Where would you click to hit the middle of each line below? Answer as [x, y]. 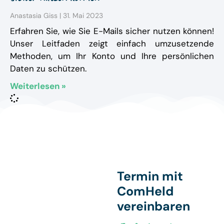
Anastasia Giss [35, 15]
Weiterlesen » [38, 86]
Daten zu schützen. [48, 68]
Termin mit [150, 176]
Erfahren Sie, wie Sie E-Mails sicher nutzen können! [112, 31]
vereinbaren [153, 206]
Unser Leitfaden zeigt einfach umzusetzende [112, 43]
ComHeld [145, 191]
